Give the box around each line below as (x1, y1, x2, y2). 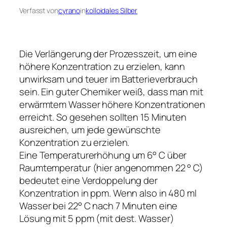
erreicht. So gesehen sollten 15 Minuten (19, 110, 187, 124)
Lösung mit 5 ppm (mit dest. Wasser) (19, 212, 174, 225)
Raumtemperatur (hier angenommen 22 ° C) (19, 161, 204, 175)
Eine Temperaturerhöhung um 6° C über (19, 148, 187, 162)
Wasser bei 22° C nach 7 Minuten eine (19, 199, 178, 213)
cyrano (58, 6, 81, 16)
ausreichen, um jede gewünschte (19, 123, 161, 137)
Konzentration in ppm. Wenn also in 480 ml (19, 186, 197, 200)
